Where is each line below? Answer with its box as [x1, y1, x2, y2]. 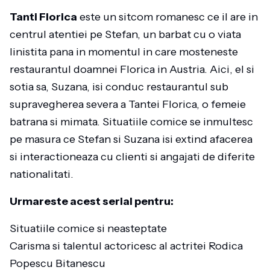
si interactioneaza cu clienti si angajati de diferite [10, 150, 255, 163]
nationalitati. [10, 168, 74, 181]
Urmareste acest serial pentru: [10, 195, 174, 208]
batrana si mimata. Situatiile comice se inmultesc [10, 115, 253, 128]
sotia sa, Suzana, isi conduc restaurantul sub [10, 80, 228, 93]
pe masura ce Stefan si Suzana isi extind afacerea [10, 133, 253, 146]
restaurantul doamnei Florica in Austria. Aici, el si [10, 63, 254, 76]
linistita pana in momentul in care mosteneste [10, 45, 238, 58]
